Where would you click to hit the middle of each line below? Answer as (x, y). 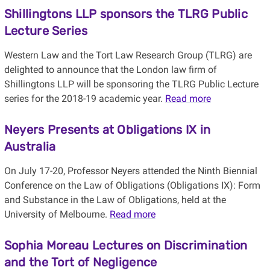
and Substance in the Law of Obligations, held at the (115, 200)
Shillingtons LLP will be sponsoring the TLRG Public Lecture (131, 84)
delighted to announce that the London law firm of (110, 70)
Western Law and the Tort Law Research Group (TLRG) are (128, 55)
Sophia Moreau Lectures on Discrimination (126, 246)
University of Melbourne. (57, 215)
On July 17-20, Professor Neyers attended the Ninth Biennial (130, 171)
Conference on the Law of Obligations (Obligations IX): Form (132, 186)
